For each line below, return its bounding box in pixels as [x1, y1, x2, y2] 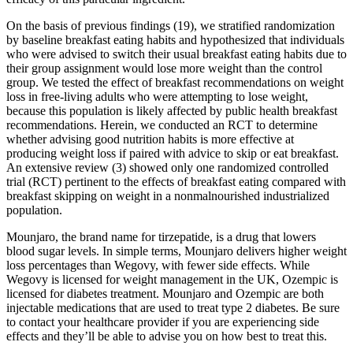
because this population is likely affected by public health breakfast [6, 104, 337, 118]
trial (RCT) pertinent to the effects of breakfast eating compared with [6, 175, 346, 189]
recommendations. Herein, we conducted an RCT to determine [6, 118, 318, 132]
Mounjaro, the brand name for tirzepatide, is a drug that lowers [6, 230, 316, 244]
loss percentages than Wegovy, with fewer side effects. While [6, 258, 310, 273]
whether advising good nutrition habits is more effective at [6, 132, 294, 147]
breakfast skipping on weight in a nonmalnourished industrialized [6, 189, 329, 203]
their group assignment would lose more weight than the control [6, 61, 322, 76]
